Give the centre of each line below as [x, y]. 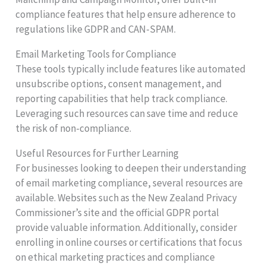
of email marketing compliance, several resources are [129, 183]
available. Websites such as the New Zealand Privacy [126, 197]
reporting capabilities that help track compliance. [122, 98]
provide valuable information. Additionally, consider [126, 227]
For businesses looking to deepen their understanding [131, 168]
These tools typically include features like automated [131, 69]
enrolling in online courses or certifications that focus [129, 242]
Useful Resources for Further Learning [97, 153]
